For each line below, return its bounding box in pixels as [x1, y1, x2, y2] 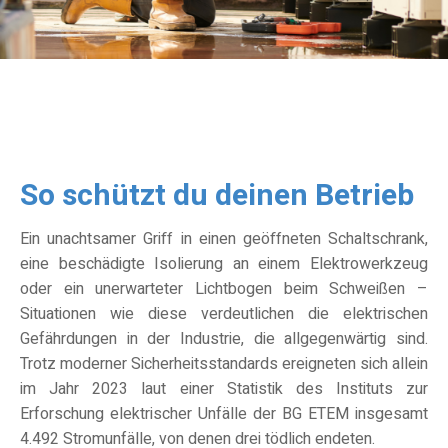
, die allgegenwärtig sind [241, 326, 425, 351]
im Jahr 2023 [20, 376, 129, 401]
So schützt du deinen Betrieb [20, 173, 414, 218]
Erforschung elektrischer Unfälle [20, 401, 253, 426]
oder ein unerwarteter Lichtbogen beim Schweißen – [20, 276, 428, 301]
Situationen [20, 301, 110, 326]
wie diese [110, 301, 201, 326]
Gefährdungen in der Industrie [20, 326, 241, 351]
